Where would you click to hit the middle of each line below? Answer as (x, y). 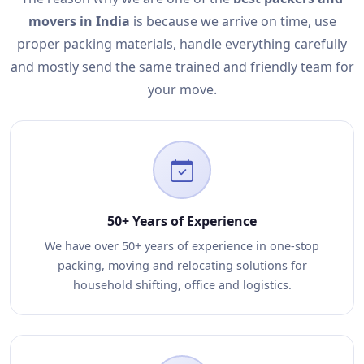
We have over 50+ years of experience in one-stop (182, 246)
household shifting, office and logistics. (182, 285)
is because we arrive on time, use (233, 21)
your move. (182, 89)
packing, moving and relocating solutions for (182, 265)
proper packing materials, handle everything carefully (182, 44)
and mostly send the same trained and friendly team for (182, 67)
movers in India (79, 21)
